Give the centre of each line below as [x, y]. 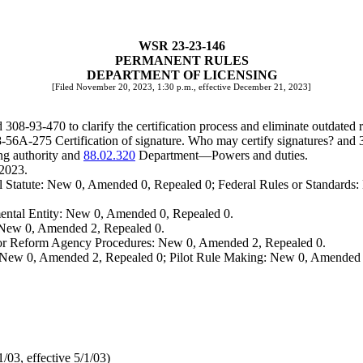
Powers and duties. [260, 155]
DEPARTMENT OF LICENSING [181, 75]
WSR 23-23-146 [181, 46]
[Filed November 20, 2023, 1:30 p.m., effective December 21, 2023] [181, 87]
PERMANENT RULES [181, 60]
